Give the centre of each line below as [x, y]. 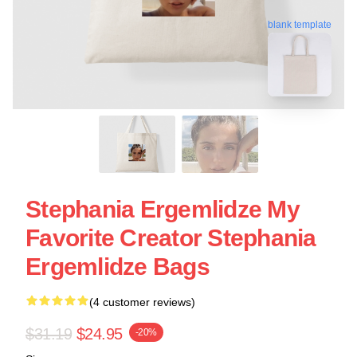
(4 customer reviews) [142, 302]
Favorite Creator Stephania [171, 238]
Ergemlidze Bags [118, 267]
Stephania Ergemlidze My [163, 209]
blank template [300, 24]
